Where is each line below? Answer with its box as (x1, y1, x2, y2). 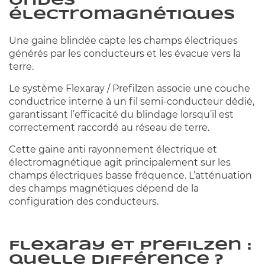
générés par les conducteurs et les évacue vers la (9, 48, 241, 60)
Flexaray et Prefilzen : (9, 240, 251, 253)
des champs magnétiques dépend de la (9, 183, 199, 195)
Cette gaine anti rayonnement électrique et (9, 144, 217, 156)
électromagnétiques (9, 9, 235, 22)
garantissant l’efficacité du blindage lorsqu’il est (9, 109, 234, 121)
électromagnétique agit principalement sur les (9, 157, 231, 169)
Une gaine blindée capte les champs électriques (9, 35, 238, 47)
